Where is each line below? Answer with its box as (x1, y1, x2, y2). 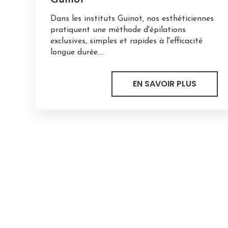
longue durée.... (50, 48, 104, 56)
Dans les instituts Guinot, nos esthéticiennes (50, 14, 214, 23)
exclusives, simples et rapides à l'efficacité (50, 37, 203, 45)
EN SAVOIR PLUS (132, 77, 196, 90)
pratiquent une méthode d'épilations (50, 25, 186, 34)
